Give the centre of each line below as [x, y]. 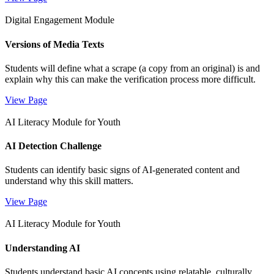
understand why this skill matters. [69, 181]
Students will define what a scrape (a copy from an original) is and [132, 68]
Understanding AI [43, 248]
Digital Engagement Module [60, 20]
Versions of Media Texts [54, 44]
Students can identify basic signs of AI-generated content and [122, 170]
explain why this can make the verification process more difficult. [130, 79]
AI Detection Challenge [53, 146]
